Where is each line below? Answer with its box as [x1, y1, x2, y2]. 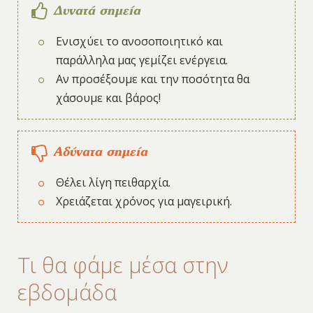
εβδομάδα [17, 278, 117, 307]
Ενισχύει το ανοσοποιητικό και [56, 34, 224, 50]
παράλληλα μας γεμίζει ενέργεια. [56, 52, 228, 68]
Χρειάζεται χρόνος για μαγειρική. [56, 193, 233, 209]
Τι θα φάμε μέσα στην [17, 251, 228, 280]
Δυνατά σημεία [49, 3, 141, 18]
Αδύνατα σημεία [49, 143, 148, 159]
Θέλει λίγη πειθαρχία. [56, 174, 171, 190]
